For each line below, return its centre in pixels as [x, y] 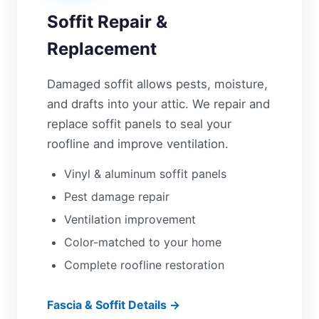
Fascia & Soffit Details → [114, 305]
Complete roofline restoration [144, 265]
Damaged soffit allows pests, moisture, [157, 84]
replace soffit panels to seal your [139, 124]
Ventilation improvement [130, 219]
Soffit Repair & [107, 22]
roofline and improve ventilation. [138, 144]
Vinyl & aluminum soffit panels [145, 174]
